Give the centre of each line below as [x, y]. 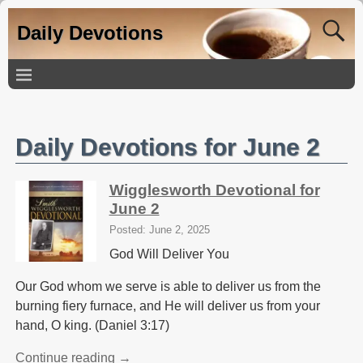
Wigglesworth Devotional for [214, 190]
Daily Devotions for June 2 [167, 147]
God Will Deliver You [169, 254]
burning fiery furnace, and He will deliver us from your [167, 306]
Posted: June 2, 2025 [159, 230]
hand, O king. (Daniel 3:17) [92, 326]
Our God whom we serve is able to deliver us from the [168, 287]
